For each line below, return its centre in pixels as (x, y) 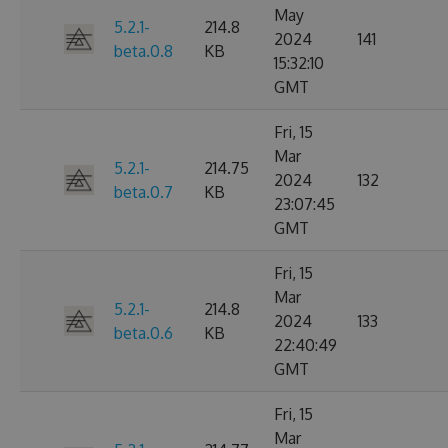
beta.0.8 (143, 51)
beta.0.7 (143, 192)
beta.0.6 (143, 333)
